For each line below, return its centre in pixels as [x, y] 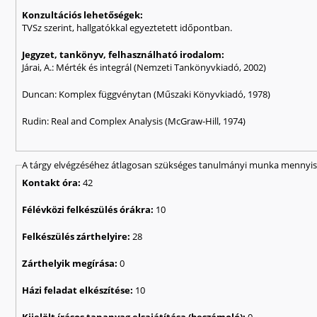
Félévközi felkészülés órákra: [89, 209]
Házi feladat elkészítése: [79, 290]
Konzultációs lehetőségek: [84, 15]
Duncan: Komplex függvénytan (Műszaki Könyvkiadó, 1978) [146, 94]
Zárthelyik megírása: [71, 263]
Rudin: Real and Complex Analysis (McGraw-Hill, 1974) [134, 121]
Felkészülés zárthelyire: [77, 236]
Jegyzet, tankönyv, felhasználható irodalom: [125, 55]
